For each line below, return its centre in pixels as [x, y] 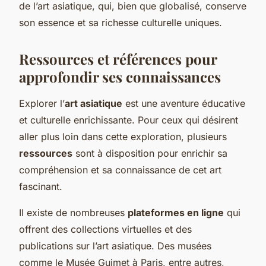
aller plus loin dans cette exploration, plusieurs [123, 136]
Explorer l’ [42, 103]
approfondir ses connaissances [120, 76]
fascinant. [41, 186]
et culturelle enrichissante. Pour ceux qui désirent [129, 120]
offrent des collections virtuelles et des [105, 229]
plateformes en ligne [176, 212]
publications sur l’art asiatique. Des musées [115, 246]
